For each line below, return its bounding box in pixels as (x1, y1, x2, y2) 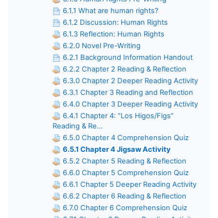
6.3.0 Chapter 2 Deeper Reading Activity (63, 76, 198, 85)
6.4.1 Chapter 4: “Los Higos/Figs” (63, 111, 174, 120)
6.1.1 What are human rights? (63, 6, 158, 15)
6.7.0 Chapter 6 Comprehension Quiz (63, 203, 187, 212)
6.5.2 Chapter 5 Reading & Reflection (63, 156, 186, 165)
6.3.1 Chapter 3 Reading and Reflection (63, 88, 193, 97)
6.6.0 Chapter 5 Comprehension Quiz (63, 168, 189, 177)
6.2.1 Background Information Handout (63, 53, 193, 62)
